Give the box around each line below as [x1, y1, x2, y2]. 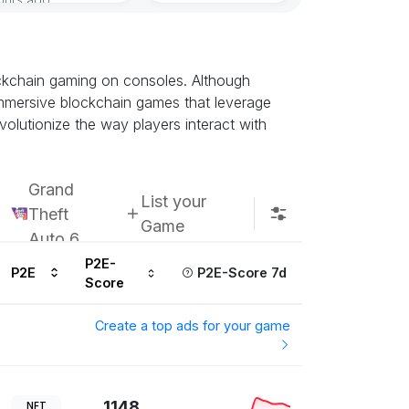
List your [141, 192, 207, 212]
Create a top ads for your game [95, 318, 291, 334]
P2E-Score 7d [193, 265, 287, 281]
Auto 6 [28, 228, 79, 248]
